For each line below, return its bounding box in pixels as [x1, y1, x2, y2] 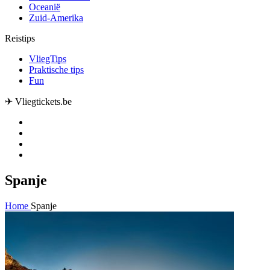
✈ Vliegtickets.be [5, 96, 72, 107]
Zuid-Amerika [29, 12, 83, 23]
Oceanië [29, 1, 60, 12]
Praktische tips [29, 64, 84, 75]
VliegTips [29, 53, 66, 64]
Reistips [5, 33, 35, 43]
